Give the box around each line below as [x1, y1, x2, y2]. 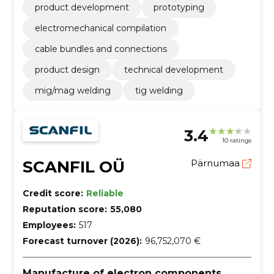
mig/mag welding [34, 84, 111, 96]
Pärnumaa [191, 157, 243, 169]
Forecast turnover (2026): [22, 235, 142, 246]
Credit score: [22, 187, 83, 199]
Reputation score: [22, 203, 107, 215]
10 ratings [222, 136, 252, 145]
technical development [124, 64, 223, 75]
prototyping [153, 1, 204, 13]
